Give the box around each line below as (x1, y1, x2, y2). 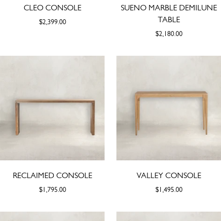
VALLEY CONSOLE (136, 170, 201, 180)
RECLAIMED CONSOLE (12, 170, 92, 180)
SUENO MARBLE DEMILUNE (120, 2, 217, 12)
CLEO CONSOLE (23, 2, 81, 12)
